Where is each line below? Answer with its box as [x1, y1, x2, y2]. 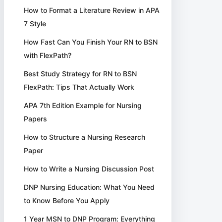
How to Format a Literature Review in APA [24, 6, 160, 14]
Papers [24, 114, 48, 123]
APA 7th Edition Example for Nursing [24, 101, 142, 110]
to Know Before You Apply [24, 196, 110, 205]
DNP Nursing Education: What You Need [24, 183, 155, 191]
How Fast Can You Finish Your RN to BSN [24, 38, 158, 46]
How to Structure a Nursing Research [24, 133, 146, 141]
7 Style [24, 19, 47, 28]
